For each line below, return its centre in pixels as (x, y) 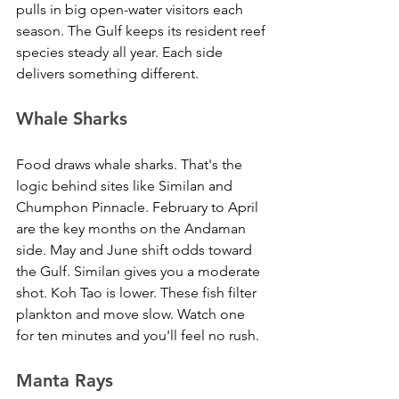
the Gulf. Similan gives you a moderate (140, 272)
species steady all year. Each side (121, 53)
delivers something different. (107, 74)
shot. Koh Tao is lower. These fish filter (138, 293)
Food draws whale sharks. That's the (131, 165)
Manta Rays (65, 381)
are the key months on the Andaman (133, 229)
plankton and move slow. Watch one (132, 314)
